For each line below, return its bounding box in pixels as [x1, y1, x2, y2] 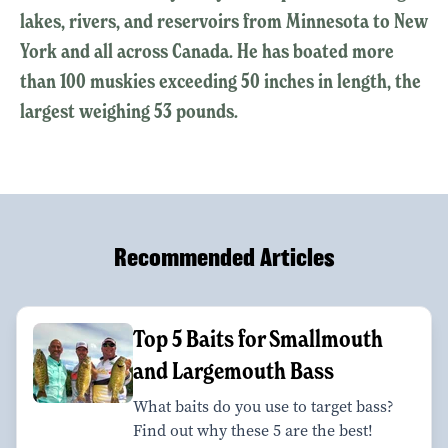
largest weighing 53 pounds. [20, 98, 238, 123]
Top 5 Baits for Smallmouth [133, 323, 383, 353]
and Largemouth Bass [133, 355, 334, 385]
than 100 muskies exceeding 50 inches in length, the [20, 68, 421, 93]
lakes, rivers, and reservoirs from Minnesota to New [20, 8, 428, 33]
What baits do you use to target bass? [133, 395, 394, 417]
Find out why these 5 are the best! [133, 419, 373, 441]
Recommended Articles [113, 243, 335, 271]
